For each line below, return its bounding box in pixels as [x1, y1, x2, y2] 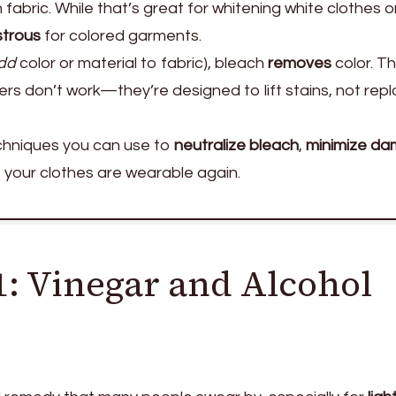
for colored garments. [41, 27, 202, 44]
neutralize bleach [174, 136, 299, 154]
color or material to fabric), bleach [16, 54, 268, 72]
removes [268, 54, 331, 72]
